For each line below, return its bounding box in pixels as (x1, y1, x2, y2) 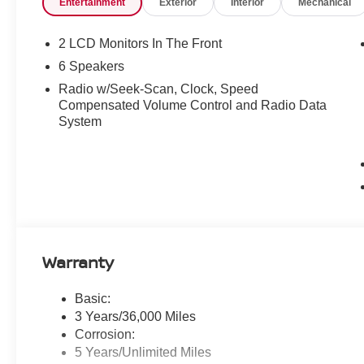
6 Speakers (58, 58, 125, 73)
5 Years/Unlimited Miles (75, 344, 212, 359)
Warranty (42, 251, 115, 274)
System (58, 114, 102, 128)
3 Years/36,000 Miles (75, 309, 197, 323)
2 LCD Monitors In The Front (58, 36, 223, 50)
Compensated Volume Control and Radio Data (58, 97, 327, 112)
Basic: (75, 291, 111, 305)
